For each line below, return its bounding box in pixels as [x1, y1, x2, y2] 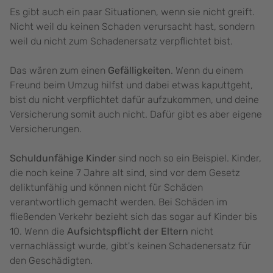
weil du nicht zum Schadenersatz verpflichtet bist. [10, 35, 235, 48]
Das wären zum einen [10, 65, 108, 77]
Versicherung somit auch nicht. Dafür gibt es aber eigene [10, 108, 262, 121]
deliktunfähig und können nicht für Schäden [10, 182, 203, 194]
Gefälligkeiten [108, 65, 171, 77]
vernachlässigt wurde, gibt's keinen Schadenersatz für [10, 240, 251, 252]
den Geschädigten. [10, 255, 95, 267]
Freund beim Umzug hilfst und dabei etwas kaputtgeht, [10, 79, 253, 91]
